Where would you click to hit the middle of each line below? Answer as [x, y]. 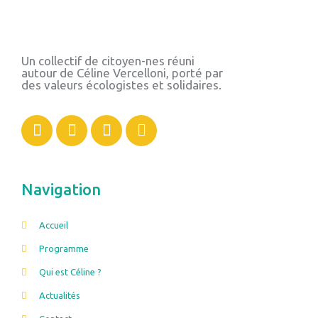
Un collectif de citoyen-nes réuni [108, 60]
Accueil [54, 225]
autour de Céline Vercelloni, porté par [122, 72]
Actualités [60, 296]
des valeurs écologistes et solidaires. [121, 84]
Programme [64, 249]
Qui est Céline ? [71, 272]
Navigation [61, 190]
